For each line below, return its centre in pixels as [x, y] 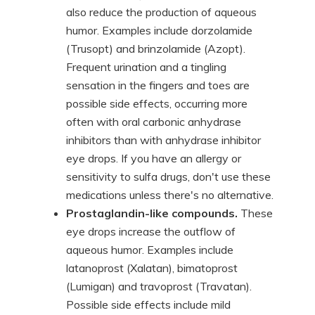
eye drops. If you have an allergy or [154, 158]
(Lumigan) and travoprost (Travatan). [159, 286]
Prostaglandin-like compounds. [152, 213]
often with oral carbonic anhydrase [154, 122]
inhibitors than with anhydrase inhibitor [163, 140]
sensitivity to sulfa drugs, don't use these [168, 176]
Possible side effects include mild [148, 304]
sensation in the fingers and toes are [158, 85]
